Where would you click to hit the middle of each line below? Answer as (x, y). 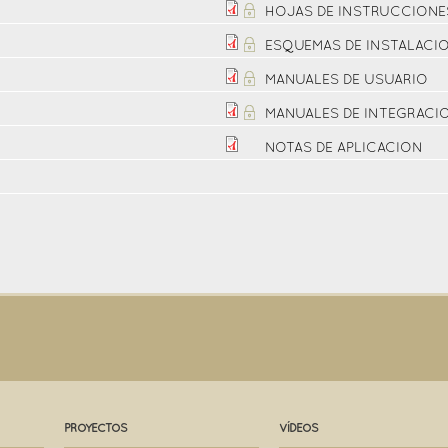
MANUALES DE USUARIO (346, 80)
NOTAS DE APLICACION (344, 148)
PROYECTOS (95, 428)
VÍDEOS (298, 428)
